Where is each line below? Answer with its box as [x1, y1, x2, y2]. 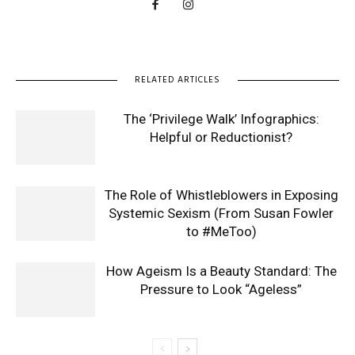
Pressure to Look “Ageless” [140, 281, 302, 297]
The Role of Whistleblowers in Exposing [104, 187, 338, 203]
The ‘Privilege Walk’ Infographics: [123, 111, 319, 127]
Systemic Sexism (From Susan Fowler [109, 205, 334, 221]
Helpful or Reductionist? [150, 129, 292, 145]
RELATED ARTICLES [135, 73, 220, 87]
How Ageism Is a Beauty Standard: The [105, 263, 337, 279]
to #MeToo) [185, 223, 257, 239]
